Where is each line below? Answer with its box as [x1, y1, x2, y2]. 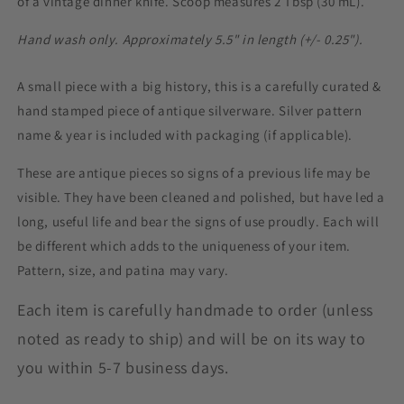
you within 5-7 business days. [17, 356, 229, 378]
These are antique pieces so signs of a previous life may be [17, 163, 371, 181]
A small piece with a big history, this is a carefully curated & [17, 77, 381, 95]
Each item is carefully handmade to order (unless [17, 298, 373, 320]
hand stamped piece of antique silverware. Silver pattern [17, 101, 363, 119]
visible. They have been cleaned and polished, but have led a [17, 188, 386, 206]
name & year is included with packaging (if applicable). [17, 125, 353, 143]
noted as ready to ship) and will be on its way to [17, 327, 366, 349]
